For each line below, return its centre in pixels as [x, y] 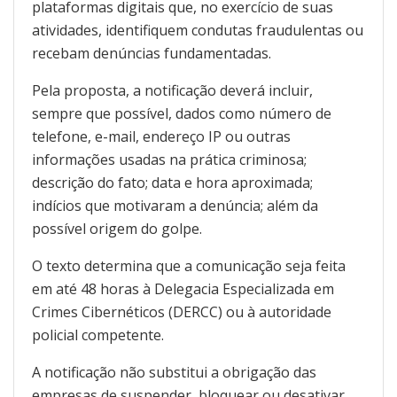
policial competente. [98, 335]
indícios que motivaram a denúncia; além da [175, 206]
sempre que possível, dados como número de [182, 114]
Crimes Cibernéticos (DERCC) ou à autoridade [182, 312]
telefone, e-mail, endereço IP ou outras [161, 137]
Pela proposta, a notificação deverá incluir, [172, 91]
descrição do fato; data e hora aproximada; [172, 183]
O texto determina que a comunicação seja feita [189, 266]
